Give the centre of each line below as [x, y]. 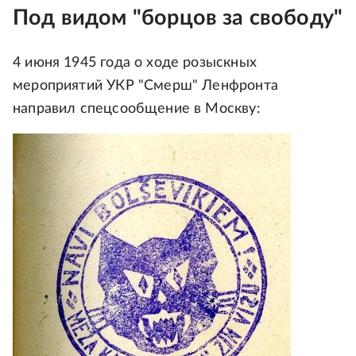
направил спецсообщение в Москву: [137, 109]
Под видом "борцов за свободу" [178, 17]
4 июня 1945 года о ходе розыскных [135, 63]
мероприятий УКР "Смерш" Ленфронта [145, 86]
